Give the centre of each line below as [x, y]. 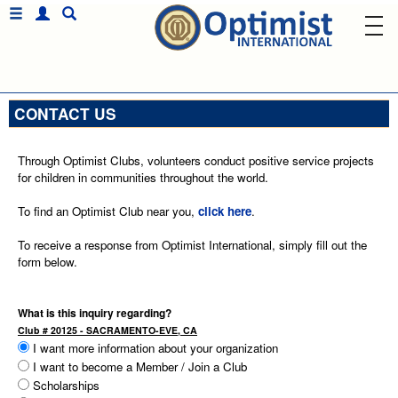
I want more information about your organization [154, 348]
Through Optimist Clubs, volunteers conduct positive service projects [196, 160]
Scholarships [64, 385]
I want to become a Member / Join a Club [138, 366]
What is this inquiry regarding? [95, 313]
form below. [48, 262]
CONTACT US [65, 114]
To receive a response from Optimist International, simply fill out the [192, 245]
